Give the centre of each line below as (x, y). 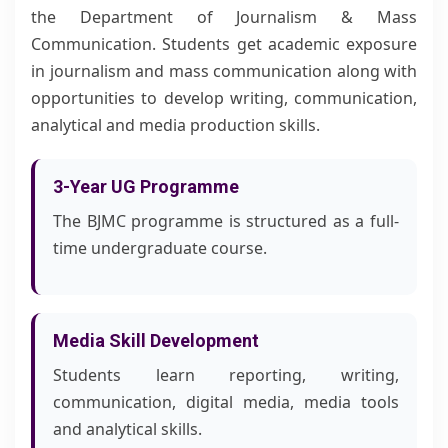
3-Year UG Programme (146, 186)
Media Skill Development (156, 340)
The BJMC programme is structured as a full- (226, 221)
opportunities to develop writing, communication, (224, 98)
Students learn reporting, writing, (226, 375)
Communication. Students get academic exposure (224, 44)
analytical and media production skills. (175, 125)
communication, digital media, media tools (226, 402)
